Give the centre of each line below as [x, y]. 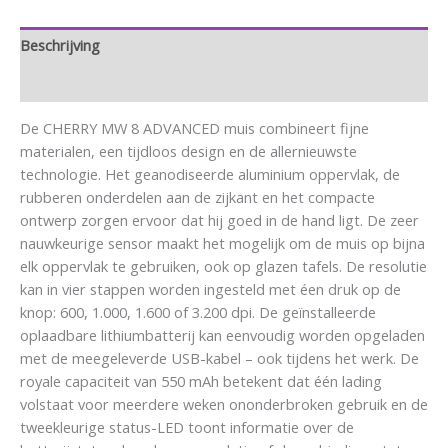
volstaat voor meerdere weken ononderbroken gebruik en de [224, 403]
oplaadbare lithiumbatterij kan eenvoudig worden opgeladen [222, 334]
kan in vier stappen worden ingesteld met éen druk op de [210, 288]
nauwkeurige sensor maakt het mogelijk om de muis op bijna [222, 242]
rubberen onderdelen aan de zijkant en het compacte [197, 196]
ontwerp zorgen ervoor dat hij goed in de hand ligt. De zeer [219, 219]
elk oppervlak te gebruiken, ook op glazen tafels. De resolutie [223, 265]
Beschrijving [60, 45]
